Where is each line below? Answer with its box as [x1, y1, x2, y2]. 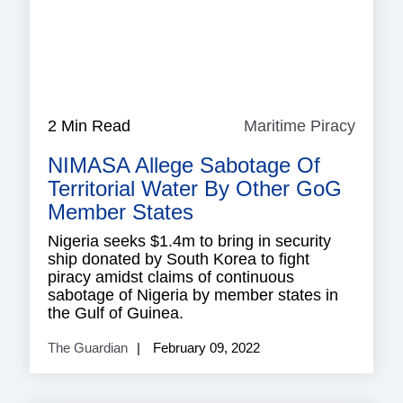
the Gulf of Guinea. [48, 304, 184, 323]
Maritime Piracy [244, 117, 355, 136]
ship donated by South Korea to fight [48, 250, 309, 269]
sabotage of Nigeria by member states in [48, 286, 338, 305]
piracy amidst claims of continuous [48, 268, 294, 287]
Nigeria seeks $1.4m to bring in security [48, 232, 331, 251]
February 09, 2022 [149, 340, 260, 356]
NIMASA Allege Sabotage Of [48, 153, 320, 178]
